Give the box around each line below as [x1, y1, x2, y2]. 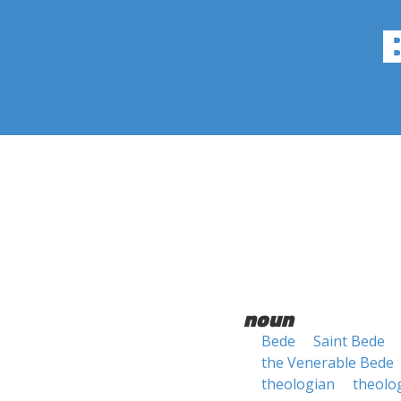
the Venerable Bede [261, 353, 394, 372]
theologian [261, 374, 335, 394]
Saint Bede [313, 331, 385, 351]
